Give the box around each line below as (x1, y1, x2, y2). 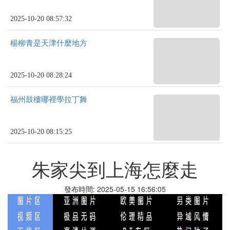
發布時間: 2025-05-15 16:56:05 (64, 184, 166, 194)
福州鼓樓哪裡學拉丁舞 (10, 95, 87, 104)
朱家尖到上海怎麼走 (32, 156, 198, 182)
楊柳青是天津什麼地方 (10, 39, 87, 47)
